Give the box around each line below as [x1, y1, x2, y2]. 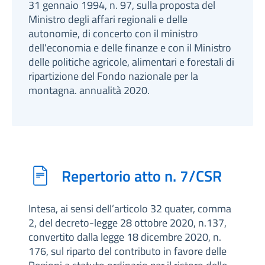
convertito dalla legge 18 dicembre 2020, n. [28, 229, 221, 245]
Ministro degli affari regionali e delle [28, 11, 188, 27]
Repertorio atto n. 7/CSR [62, 164, 222, 188]
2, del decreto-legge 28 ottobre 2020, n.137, [28, 215, 227, 231]
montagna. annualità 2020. [28, 82, 150, 98]
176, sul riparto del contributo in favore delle [28, 243, 227, 259]
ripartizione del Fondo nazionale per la [28, 68, 198, 84]
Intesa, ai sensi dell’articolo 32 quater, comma [28, 201, 231, 216]
